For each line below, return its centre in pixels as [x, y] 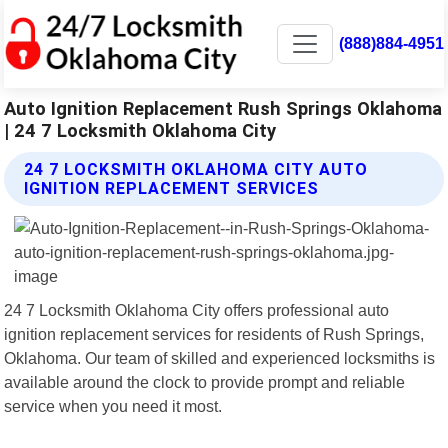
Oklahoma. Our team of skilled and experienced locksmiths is [220, 357]
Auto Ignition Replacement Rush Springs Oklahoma [223, 108]
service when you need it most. [113, 405]
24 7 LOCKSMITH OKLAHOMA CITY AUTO [196, 169]
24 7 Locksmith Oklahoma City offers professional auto [197, 309]
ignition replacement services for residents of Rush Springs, [214, 333]
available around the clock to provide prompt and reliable [205, 381]
